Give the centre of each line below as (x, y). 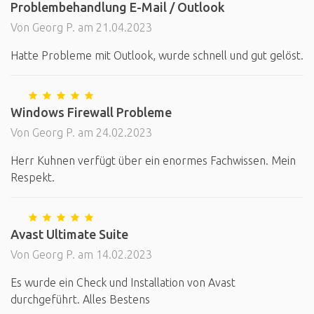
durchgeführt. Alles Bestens (80, 299)
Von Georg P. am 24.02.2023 (81, 132)
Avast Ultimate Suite (69, 234)
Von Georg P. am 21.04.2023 (81, 27)
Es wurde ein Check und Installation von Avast (123, 282)
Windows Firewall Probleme (91, 112)
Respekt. (33, 177)
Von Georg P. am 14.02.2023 (81, 254)
